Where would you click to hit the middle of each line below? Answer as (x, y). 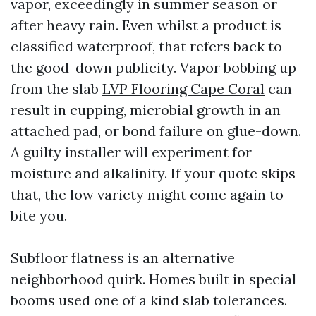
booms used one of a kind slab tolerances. (149, 300)
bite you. (39, 215)
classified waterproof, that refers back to (146, 46)
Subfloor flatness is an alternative (123, 258)
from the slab (56, 89)
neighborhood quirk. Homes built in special (153, 279)
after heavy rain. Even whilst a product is (146, 25)
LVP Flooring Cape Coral (183, 89)
